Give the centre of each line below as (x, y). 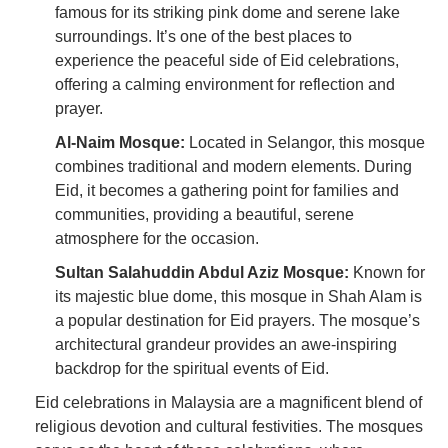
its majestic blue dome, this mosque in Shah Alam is (238, 297)
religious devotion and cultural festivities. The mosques (229, 427)
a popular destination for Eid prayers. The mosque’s (237, 321)
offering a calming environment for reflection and (225, 85)
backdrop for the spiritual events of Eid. (192, 369)
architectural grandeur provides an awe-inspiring (226, 345)
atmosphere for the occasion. (157, 239)
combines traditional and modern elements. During (233, 167)
